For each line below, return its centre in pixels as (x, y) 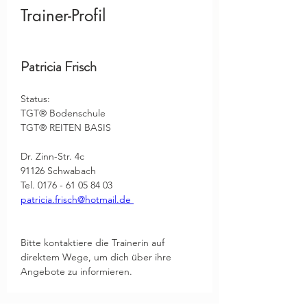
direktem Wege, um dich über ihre (97, 257)
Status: (37, 99)
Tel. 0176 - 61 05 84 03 (66, 185)
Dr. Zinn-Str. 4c (52, 156)
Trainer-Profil (63, 15)
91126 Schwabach (58, 171)
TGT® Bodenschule (63, 113)
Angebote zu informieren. (76, 271)
